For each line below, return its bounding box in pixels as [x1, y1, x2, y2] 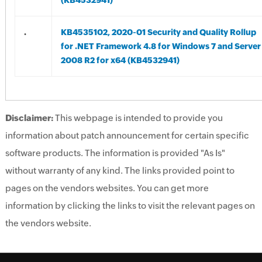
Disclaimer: [5, 113, 53, 123]
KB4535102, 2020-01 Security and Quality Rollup [60, 27, 256, 37]
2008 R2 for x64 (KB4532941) [60, 56, 180, 65]
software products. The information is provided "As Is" [5, 148, 225, 158]
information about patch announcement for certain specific [5, 130, 249, 140]
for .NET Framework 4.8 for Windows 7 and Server [60, 42, 261, 51]
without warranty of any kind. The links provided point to [5, 166, 235, 175]
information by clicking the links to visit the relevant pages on [5, 201, 255, 211]
